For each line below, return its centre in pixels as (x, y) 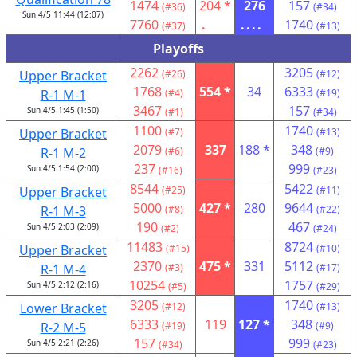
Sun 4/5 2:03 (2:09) (63, 226)
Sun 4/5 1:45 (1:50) (63, 110)
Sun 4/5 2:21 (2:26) (63, 343)
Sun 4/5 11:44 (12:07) (63, 14)
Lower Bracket (63, 308)
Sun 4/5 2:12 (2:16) (63, 284)
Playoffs (178, 49)
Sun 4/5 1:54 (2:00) (63, 168)
